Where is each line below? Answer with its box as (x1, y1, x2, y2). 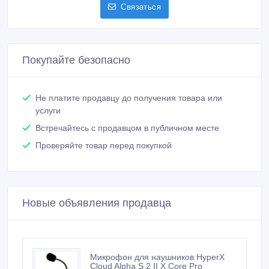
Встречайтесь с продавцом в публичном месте (35, 122, 219, 133)
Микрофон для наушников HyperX (90, 252, 225, 262)
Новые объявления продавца (22, 196, 171, 209)
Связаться (121, 2, 161, 11)
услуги (35, 105, 61, 115)
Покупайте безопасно (22, 53, 130, 66)
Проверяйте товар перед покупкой (35, 140, 172, 150)
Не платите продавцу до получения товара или (35, 92, 222, 103)
